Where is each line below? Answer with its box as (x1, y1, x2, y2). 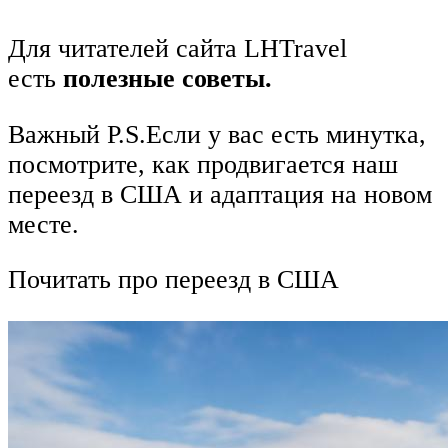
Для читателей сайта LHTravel (8, 34, 347, 64)
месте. (8, 209, 79, 239)
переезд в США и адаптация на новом (8, 179, 432, 209)
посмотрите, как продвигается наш (8, 149, 398, 179)
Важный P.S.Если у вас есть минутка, (8, 119, 426, 149)
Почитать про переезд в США (8, 265, 339, 295)
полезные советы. (63, 64, 272, 94)
